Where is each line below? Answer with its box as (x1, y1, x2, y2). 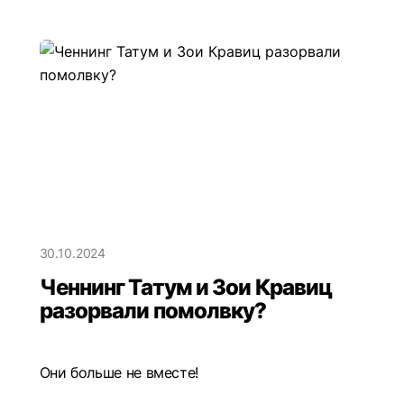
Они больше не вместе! (39, 363, 198, 382)
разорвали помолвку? (39, 298, 267, 325)
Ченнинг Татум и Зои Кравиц (39, 274, 333, 301)
